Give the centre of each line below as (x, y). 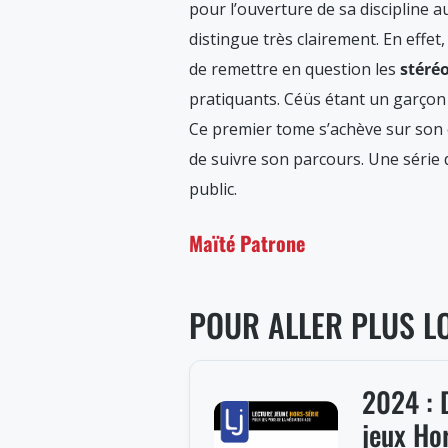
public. (213, 189)
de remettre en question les (292, 69)
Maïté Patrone (247, 243)
